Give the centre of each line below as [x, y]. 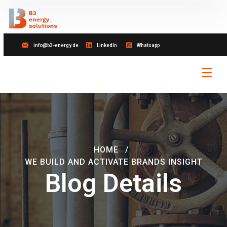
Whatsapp [148, 45]
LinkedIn [107, 45]
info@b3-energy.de [56, 45]
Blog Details [113, 183]
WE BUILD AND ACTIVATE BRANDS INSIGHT [113, 162]
